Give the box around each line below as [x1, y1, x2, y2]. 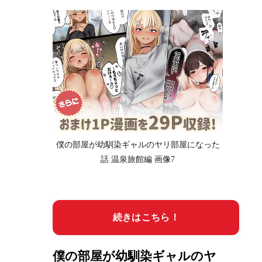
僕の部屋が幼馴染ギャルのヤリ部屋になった [56, 140, 220, 150]
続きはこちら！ [112, 212, 180, 223]
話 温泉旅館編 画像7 [101, 155, 175, 164]
